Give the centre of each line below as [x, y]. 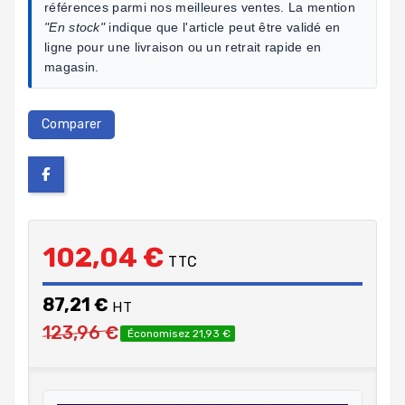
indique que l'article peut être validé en [223, 27]
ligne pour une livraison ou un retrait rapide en [183, 47]
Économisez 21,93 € [178, 333]
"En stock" [75, 27]
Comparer [72, 124]
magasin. [72, 66]
